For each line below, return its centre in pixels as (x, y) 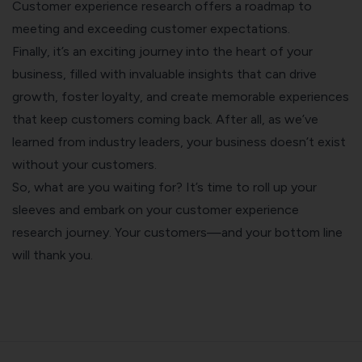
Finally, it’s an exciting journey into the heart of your (162, 52)
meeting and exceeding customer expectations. (151, 29)
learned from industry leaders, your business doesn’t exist (179, 142)
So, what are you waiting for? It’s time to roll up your (164, 187)
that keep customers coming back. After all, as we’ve (165, 120)
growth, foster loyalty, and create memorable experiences (181, 97)
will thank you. (53, 255)
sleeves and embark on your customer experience (156, 210)
